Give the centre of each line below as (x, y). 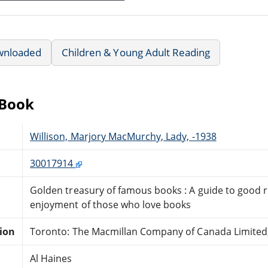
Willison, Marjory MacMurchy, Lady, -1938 (123, 136)
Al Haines (51, 258)
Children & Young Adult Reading (136, 52)
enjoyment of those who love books (111, 204)
